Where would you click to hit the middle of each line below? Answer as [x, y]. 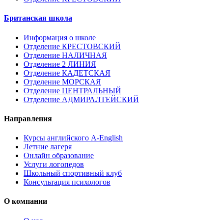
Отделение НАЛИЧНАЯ [65, 55]
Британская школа [38, 18]
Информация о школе [60, 37]
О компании [26, 201]
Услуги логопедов [54, 165]
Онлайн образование [59, 156]
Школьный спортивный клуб [73, 173]
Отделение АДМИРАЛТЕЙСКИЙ [81, 99]
